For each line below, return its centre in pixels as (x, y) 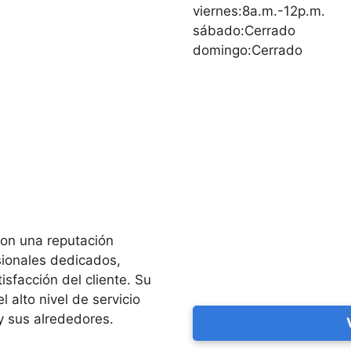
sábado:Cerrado (244, 30)
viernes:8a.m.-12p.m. (259, 11)
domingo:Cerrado (248, 50)
